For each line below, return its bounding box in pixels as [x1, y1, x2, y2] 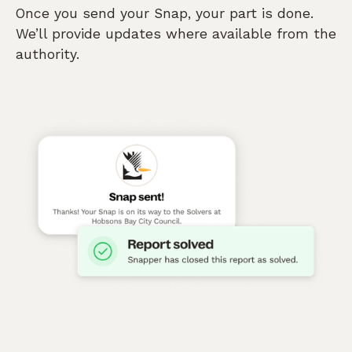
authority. [16, 46, 79, 63]
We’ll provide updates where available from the [16, 26, 336, 42]
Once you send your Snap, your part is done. [16, 5, 313, 22]
